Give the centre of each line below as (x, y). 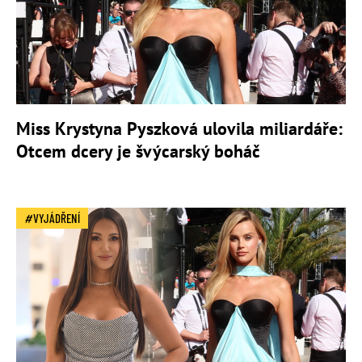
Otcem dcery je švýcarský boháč (138, 152)
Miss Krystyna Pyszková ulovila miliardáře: (179, 129)
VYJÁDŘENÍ (57, 219)
